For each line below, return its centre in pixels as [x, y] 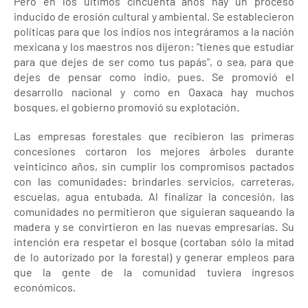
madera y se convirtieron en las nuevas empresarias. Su [154, 227]
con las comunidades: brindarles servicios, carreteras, [154, 181]
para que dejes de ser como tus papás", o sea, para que [154, 62]
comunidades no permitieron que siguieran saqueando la [154, 211]
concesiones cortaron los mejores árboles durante [154, 151]
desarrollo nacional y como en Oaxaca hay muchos [154, 92]
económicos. [45, 287]
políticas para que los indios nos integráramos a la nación [154, 31]
